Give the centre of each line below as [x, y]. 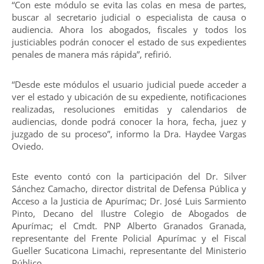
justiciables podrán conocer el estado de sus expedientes [129, 42]
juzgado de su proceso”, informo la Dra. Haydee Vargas [129, 133]
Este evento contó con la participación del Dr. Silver [129, 176]
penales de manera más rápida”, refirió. [92, 54]
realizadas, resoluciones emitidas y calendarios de [129, 109]
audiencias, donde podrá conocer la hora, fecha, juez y [129, 121]
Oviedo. [28, 146]
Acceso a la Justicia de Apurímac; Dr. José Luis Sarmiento [129, 201]
